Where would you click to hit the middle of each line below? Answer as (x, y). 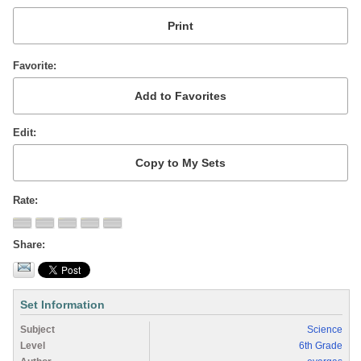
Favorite (33, 65)
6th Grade (321, 345)
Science (325, 329)
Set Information (62, 304)
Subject (37, 329)
